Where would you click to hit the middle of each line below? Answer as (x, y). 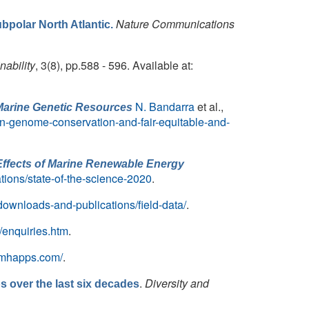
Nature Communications (175, 24)
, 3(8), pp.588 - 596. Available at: (114, 65)
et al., (209, 107)
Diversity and (177, 283)
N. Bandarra (165, 107)
